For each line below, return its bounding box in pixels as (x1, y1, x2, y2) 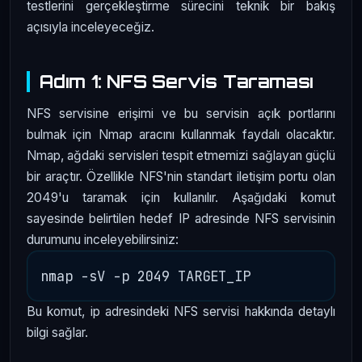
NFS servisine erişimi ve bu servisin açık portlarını (27, 105, 335, 121)
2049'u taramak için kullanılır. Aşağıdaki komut (27, 189, 335, 205)
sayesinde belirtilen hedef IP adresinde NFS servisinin (27, 210, 335, 226)
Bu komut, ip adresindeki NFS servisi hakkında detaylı (27, 303, 335, 319)
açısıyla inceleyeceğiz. (27, 19, 154, 36)
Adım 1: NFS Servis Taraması (40, 69, 314, 92)
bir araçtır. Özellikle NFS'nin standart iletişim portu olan (27, 168, 335, 184)
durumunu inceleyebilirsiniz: (27, 231, 179, 247)
